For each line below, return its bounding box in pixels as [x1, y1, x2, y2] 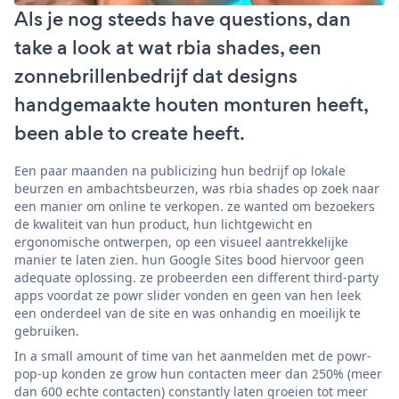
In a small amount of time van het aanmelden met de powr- [14, 346, 371, 364]
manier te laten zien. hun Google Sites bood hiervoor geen [14, 250, 364, 268]
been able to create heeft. [14, 118, 245, 147]
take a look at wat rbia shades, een [14, 33, 322, 61]
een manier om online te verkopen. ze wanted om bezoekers [14, 197, 375, 215]
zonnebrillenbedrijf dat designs [14, 61, 297, 90]
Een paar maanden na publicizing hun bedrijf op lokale [14, 161, 346, 179]
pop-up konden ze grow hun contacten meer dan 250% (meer [14, 364, 382, 382]
